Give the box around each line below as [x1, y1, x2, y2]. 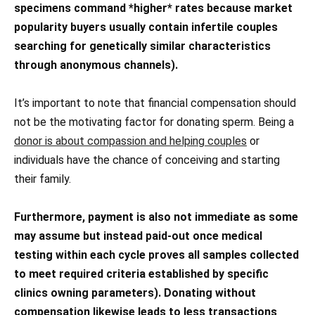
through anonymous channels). [14, 58, 178, 72]
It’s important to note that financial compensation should [14, 96, 296, 110]
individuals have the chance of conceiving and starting [14, 153, 280, 167]
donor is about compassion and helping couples [14, 134, 247, 148]
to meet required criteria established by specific [14, 267, 269, 281]
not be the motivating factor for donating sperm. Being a [14, 115, 294, 129]
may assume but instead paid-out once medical [14, 229, 262, 243]
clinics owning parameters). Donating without [14, 286, 256, 300]
